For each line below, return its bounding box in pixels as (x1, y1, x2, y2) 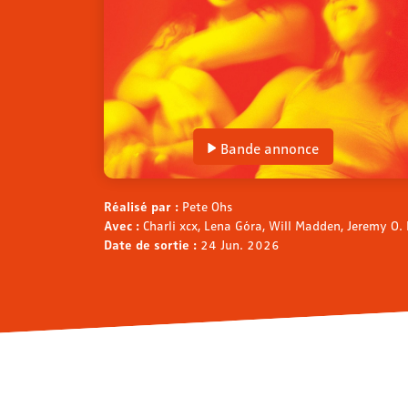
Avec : (104, 217, 143, 234)
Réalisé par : (104, 198, 182, 215)
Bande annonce (219, 138, 319, 158)
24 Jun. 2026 (200, 236, 280, 253)
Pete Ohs (182, 198, 233, 215)
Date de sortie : (104, 236, 200, 253)
